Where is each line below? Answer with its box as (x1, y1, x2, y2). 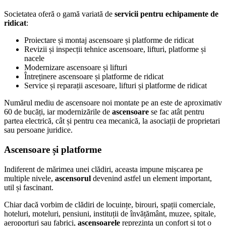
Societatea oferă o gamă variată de (4, 10, 115, 19)
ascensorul (55, 174, 91, 183)
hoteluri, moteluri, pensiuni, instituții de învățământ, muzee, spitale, (4, 209, 216, 218)
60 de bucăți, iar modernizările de (4, 107, 112, 117)
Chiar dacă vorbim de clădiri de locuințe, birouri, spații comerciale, (4, 200, 215, 209)
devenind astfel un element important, (91, 174, 212, 183)
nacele (24, 54, 46, 63)
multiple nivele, (4, 174, 55, 183)
